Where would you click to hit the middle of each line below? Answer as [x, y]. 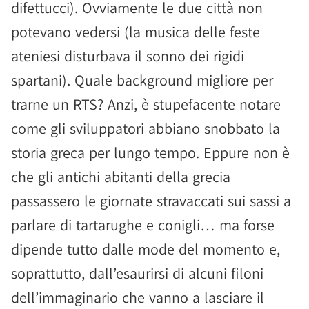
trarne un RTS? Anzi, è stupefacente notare [146, 104]
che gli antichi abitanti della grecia [121, 177]
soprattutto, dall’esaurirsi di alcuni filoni [137, 273]
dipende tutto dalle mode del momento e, [146, 249]
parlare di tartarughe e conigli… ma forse [143, 225]
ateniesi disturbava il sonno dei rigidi [128, 56]
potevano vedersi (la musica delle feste [136, 32]
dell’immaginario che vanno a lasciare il [138, 297]
